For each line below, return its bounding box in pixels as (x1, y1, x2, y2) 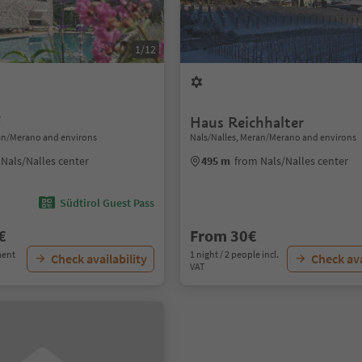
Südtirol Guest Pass (60, 196, 155, 210)
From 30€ (190, 225, 258, 246)
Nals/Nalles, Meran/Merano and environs (190, 131, 357, 143)
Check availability (51, 250, 148, 267)
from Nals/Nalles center (234, 154, 349, 168)
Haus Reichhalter (190, 113, 305, 132)
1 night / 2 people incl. (190, 248, 280, 260)
